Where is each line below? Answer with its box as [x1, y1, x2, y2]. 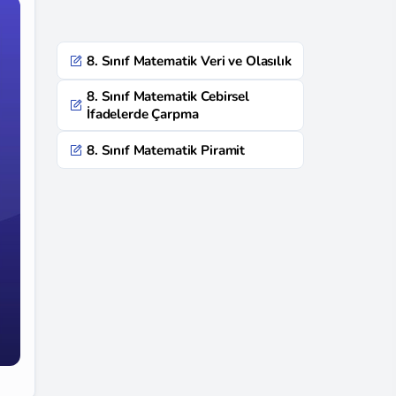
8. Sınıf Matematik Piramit [87, 141, 246, 159]
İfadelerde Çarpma [87, 105, 199, 123]
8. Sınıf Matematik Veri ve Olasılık [87, 51, 292, 70]
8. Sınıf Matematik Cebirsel [87, 88, 249, 105]
